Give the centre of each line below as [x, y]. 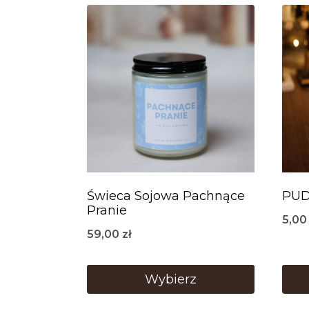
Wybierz [171, 279]
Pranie [107, 211]
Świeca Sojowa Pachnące [166, 196]
